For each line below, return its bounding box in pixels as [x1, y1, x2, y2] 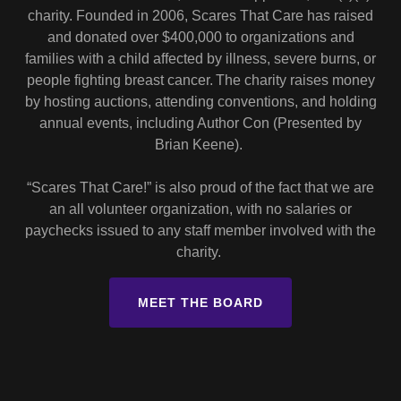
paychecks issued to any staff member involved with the [25, 222, 376, 238]
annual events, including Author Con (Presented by [39, 115, 362, 131]
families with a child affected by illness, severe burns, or [25, 50, 376, 66]
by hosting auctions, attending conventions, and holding [24, 93, 377, 109]
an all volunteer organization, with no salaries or [49, 200, 352, 217]
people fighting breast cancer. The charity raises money [26, 72, 375, 88]
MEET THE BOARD [138, 294, 263, 310]
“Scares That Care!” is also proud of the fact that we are [27, 179, 374, 195]
